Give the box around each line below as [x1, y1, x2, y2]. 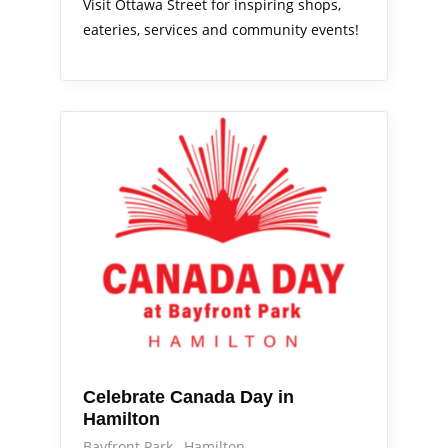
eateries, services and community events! [83, 19, 359, 39]
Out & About [71, 126, 147, 142]
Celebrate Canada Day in [83, 387, 294, 407]
